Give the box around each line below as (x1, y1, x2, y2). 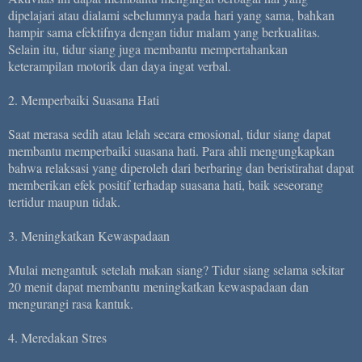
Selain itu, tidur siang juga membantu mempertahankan (8, 40, 288, 57)
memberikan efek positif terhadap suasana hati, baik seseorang (8, 175, 323, 193)
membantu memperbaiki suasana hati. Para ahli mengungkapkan (8, 141, 335, 159)
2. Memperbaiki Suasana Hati (8, 90, 159, 108)
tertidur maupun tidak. (8, 192, 120, 210)
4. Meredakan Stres (8, 328, 107, 346)
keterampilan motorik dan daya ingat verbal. (8, 57, 231, 74)
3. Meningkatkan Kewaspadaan (8, 226, 170, 244)
